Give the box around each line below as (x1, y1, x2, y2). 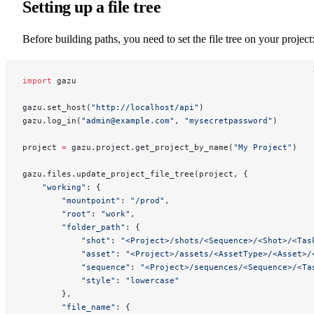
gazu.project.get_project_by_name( (67, 142, 233, 152)
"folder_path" (22, 221, 125, 232)
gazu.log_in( (22, 115, 81, 125)
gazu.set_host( (22, 102, 91, 112)
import (22, 75, 52, 86)
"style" (22, 275, 116, 285)
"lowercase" (125, 275, 179, 285)
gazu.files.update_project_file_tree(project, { (22, 168, 248, 179)
